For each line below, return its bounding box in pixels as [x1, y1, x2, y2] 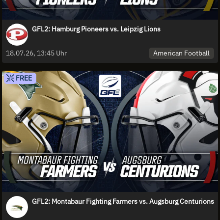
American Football [153, 48, 210, 57]
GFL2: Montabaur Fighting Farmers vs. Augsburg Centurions [32, 197, 214, 206]
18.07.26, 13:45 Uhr [6, 48, 67, 57]
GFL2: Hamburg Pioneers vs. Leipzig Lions [32, 24, 161, 33]
